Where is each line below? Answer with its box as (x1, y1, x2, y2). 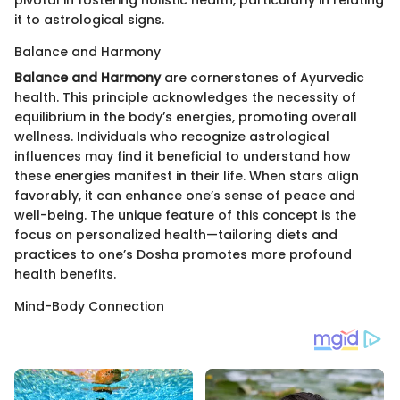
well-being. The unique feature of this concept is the (14, 206, 356, 225)
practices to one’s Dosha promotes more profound (14, 246, 352, 264)
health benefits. (14, 265, 116, 284)
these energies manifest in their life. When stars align (14, 167, 359, 186)
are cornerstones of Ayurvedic (161, 69, 364, 87)
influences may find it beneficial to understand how (14, 147, 351, 166)
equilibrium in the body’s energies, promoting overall (14, 108, 357, 127)
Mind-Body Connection (14, 297, 164, 316)
